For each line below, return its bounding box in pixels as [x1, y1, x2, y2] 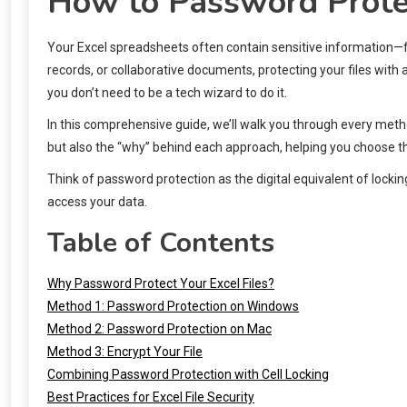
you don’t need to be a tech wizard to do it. [47, 84, 287, 100]
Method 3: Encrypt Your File [47, 343, 203, 359]
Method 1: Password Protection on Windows [47, 298, 299, 313]
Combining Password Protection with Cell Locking [47, 366, 329, 382]
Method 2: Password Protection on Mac [47, 321, 272, 336]
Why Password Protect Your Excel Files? [47, 275, 274, 291]
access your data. [47, 194, 147, 209]
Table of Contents [47, 223, 274, 262]
